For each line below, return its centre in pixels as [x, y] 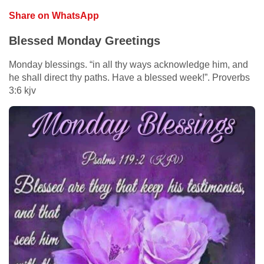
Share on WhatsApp [54, 15]
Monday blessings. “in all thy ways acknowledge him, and [128, 64]
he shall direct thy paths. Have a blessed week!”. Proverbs [129, 77]
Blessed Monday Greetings [85, 40]
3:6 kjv [22, 90]
